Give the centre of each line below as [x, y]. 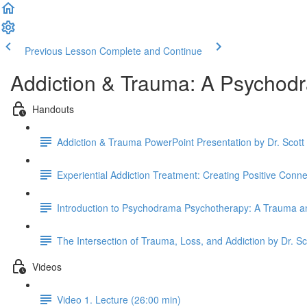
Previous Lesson [61, 51]
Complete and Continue [151, 51]
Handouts [53, 109]
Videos [47, 266]
